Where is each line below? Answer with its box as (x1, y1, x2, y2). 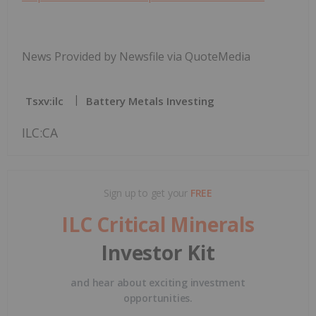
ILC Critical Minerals (61, 210, 255, 238)
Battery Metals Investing (86, 93, 214, 108)
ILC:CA (22, 123, 58, 141)
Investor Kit (101, 238, 215, 266)
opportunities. (123, 291, 193, 305)
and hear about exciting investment (71, 275, 245, 289)
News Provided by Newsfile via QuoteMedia (22, 48, 250, 64)
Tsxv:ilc (25, 93, 63, 108)
